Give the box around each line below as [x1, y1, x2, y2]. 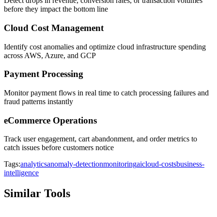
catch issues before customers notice [4, 143, 114, 152]
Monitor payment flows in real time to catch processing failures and [4, 89, 209, 97]
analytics [20, 160, 47, 169]
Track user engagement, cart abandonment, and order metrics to [4, 135, 197, 143]
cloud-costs [142, 160, 176, 169]
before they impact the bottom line [4, 5, 108, 14]
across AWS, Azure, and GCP [4, 51, 96, 60]
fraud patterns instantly [4, 97, 73, 106]
